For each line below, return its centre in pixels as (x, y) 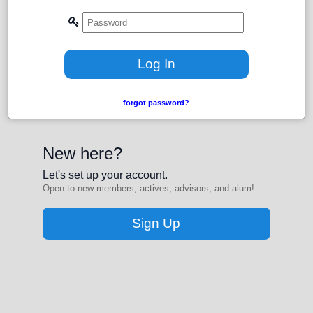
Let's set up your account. (105, 175)
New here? (83, 153)
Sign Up (156, 223)
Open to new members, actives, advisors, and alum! (149, 188)
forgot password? (156, 103)
